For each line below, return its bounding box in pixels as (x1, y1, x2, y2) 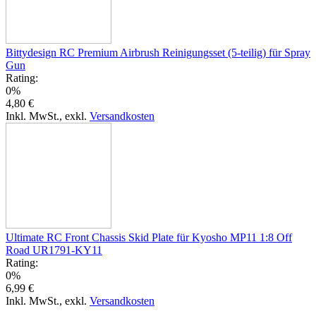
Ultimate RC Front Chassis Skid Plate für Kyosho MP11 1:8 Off (6, 231, 292, 243)
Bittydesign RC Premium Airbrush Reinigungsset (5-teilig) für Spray (6, 46, 310, 59)
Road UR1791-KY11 (6, 243, 102, 256)
